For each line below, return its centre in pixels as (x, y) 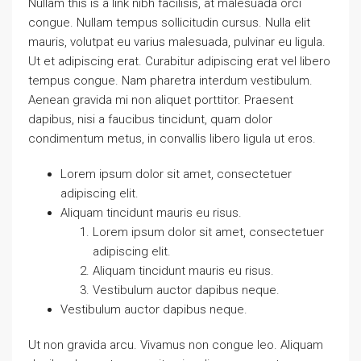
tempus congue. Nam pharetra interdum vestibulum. (170, 81)
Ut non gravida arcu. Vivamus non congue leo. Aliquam (176, 345)
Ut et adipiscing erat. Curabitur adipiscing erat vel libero (179, 61)
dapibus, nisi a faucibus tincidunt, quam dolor (150, 119)
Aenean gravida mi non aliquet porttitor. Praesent (161, 100)
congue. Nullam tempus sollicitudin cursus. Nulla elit (169, 23)
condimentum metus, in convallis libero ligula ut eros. (172, 139)
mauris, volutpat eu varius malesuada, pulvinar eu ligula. (177, 42)
